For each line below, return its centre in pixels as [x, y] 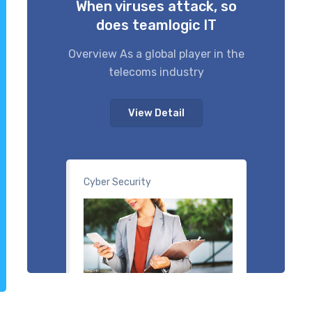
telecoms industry [156, 72]
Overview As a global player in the [156, 54]
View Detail [156, 113]
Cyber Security [117, 182]
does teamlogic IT [156, 25]
